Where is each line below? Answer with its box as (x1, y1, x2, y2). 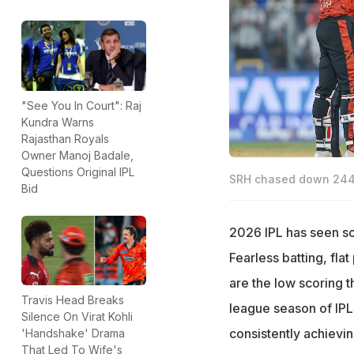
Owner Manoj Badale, (21, 148, 134, 162)
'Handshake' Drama (21, 326, 125, 341)
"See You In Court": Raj (21, 98, 141, 112)
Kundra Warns (21, 115, 94, 129)
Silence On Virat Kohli (21, 310, 133, 324)
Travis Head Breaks (21, 293, 124, 307)
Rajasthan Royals (21, 131, 109, 145)
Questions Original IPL (21, 164, 134, 179)
